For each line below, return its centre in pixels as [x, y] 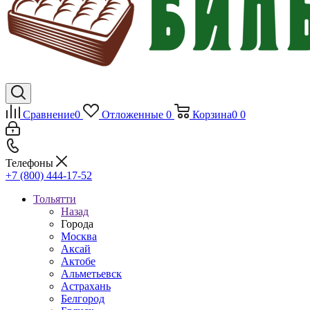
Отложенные [132, 115]
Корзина [212, 115]
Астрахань [86, 286]
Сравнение [49, 115]
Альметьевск [91, 274]
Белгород [83, 299]
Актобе [78, 261]
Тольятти [55, 199]
